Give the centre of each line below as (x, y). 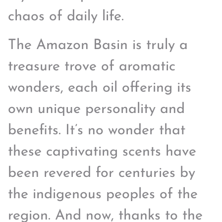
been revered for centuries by (102, 173)
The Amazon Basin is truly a (98, 45)
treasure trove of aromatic (92, 66)
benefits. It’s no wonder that (97, 130)
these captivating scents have (102, 152)
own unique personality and (96, 109)
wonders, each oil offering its (100, 88)
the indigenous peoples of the (103, 194)
